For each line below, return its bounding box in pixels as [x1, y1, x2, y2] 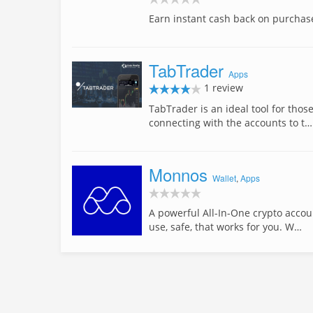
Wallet [212, 172, 236, 184]
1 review [201, 81, 243, 95]
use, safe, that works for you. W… [149, 220, 302, 234]
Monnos [149, 162, 208, 187]
